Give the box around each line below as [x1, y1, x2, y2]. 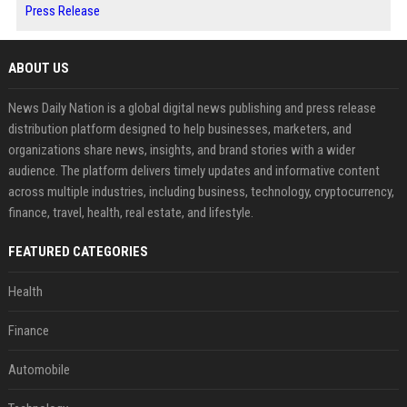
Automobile [7, 362, 70, 378]
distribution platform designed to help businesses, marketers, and [7, 121, 352, 137]
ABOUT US [7, 60, 69, 76]
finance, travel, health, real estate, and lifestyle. [7, 204, 253, 221]
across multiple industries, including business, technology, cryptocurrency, [7, 184, 394, 200]
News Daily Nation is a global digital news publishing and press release [7, 100, 376, 116]
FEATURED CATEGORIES [7, 243, 148, 260]
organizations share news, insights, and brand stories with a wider [7, 142, 355, 158]
